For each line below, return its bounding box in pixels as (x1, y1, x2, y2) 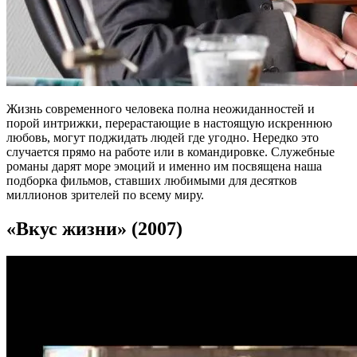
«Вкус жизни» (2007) (6, 218, 182, 239)
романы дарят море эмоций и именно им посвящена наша (6, 159, 322, 173)
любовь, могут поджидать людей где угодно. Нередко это (6, 130, 319, 144)
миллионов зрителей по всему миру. (6, 187, 204, 202)
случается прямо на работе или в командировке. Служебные (6, 144, 335, 159)
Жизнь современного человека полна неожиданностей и (6, 101, 315, 116)
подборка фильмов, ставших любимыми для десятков (6, 173, 297, 187)
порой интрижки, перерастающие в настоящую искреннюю (6, 116, 332, 130)
